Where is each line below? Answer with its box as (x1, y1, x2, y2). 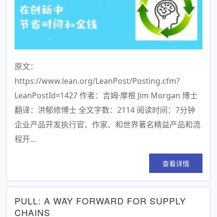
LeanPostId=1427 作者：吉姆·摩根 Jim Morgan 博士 (15, 90, 198, 101)
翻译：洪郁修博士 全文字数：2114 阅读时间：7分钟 (15, 104, 195, 115)
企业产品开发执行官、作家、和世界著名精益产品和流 (15, 119, 201, 130)
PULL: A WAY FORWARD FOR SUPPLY (15, 194, 186, 207)
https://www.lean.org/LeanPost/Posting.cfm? (15, 75, 180, 86)
